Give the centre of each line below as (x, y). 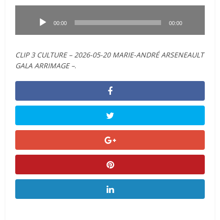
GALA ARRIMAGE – (45, 65)
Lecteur (27, 10)
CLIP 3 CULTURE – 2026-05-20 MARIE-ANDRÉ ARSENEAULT (110, 55)
